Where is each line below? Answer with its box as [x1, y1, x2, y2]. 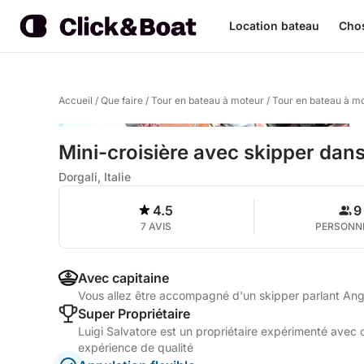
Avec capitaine [78, 270, 169, 286]
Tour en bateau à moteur [151, 94, 264, 106]
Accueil [58, 94, 93, 106]
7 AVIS [141, 220, 172, 232]
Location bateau [229, 19, 319, 32]
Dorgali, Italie [58, 170, 131, 184]
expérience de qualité [78, 340, 193, 354]
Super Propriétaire [78, 305, 190, 322]
